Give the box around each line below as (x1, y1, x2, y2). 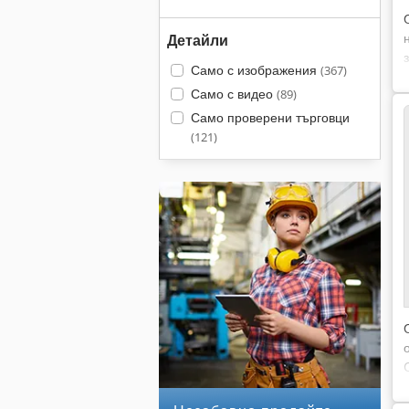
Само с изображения (190, 61, 320, 79)
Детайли (167, 30, 228, 50)
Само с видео (190, 85, 277, 102)
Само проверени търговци (190, 109, 350, 126)
